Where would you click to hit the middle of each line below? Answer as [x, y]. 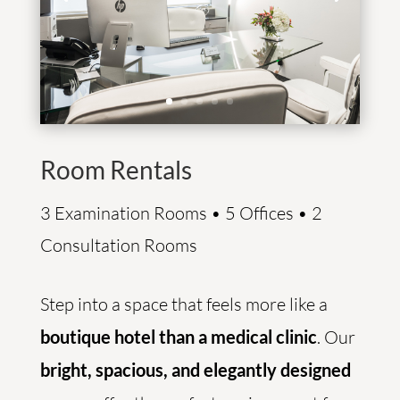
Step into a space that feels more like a [183, 304]
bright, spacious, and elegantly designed [195, 370]
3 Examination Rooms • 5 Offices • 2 [181, 213]
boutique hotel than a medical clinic [178, 337]
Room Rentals [116, 170]
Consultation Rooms [118, 245]
